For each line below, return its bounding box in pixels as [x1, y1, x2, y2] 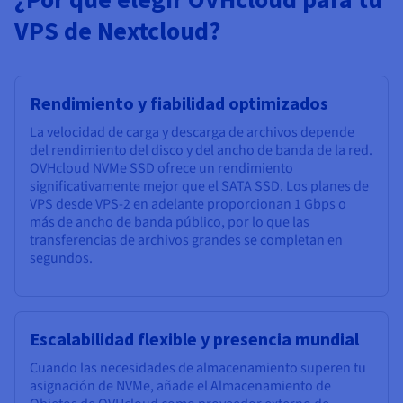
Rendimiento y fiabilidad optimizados [30, 92, 328, 115]
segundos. [30, 248, 93, 269]
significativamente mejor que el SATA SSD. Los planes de [30, 176, 369, 197]
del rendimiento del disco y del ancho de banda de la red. [30, 140, 372, 161]
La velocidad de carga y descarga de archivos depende [30, 122, 354, 143]
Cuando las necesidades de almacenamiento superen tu [30, 358, 366, 379]
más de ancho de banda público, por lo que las [30, 212, 309, 233]
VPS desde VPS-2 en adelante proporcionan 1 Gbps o [30, 194, 346, 215]
